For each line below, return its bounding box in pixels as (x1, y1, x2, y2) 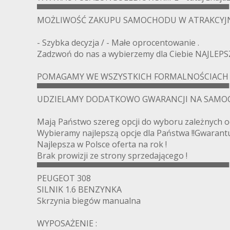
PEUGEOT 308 (37, 172, 91, 184)
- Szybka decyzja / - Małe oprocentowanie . (37, 36, 199, 48)
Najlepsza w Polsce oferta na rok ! (37, 138, 167, 150)
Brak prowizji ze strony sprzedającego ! (37, 149, 187, 161)
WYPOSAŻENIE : (37, 217, 97, 229)
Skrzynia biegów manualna (37, 195, 141, 206)
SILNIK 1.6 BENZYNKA (37, 183, 122, 195)
